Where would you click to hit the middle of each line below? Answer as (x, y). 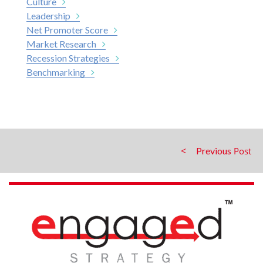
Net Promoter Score (67, 29)
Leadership (48, 15)
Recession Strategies (68, 58)
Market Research (61, 43)
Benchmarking (56, 72)
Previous (214, 150)
